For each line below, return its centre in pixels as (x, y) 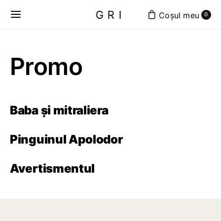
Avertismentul (53, 168)
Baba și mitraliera (59, 110)
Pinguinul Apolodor (66, 139)
